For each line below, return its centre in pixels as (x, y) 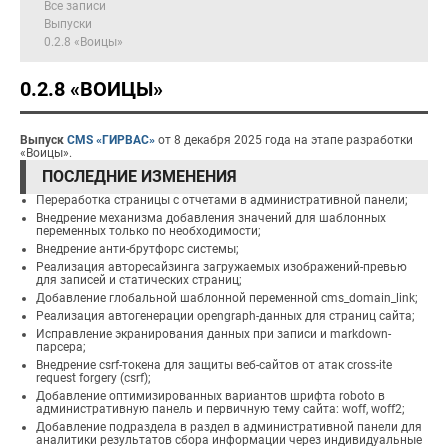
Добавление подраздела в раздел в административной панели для (229, 427)
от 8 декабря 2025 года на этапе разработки (284, 140)
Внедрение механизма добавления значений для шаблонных (211, 218)
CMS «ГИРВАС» (111, 140)
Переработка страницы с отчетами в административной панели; (222, 200)
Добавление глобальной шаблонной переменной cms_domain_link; (227, 298)
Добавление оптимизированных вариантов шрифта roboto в (210, 396)
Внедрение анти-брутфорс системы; (137, 249)
